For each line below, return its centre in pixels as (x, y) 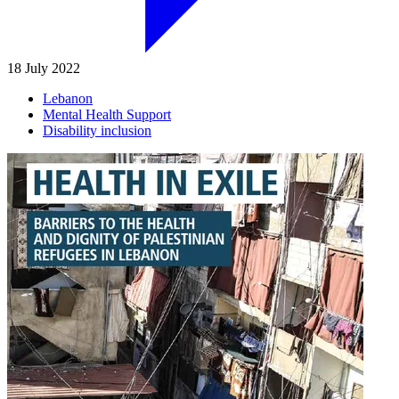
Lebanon (68, 98)
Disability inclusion (97, 130)
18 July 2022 (44, 68)
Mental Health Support (107, 114)
